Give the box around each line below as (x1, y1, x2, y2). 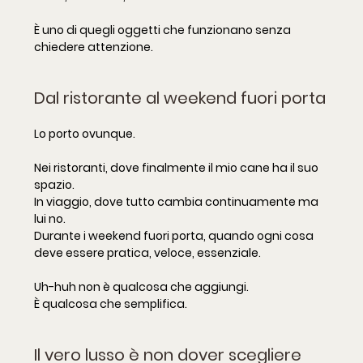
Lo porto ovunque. (34, 126, 135, 143)
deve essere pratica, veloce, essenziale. (34, 245, 261, 262)
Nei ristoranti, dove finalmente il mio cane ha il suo (34, 160, 321, 177)
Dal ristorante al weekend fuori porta (34, 87, 326, 110)
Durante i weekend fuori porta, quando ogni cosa (34, 228, 316, 245)
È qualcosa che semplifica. (34, 296, 187, 313)
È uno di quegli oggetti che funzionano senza (34, 22, 293, 39)
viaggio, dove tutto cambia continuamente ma (44, 194, 321, 211)
